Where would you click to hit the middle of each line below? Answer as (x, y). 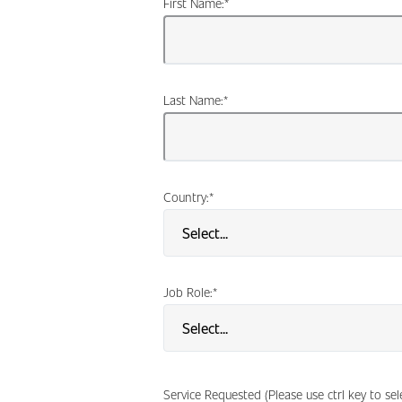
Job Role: (188, 291)
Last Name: (193, 99)
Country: (186, 196)
